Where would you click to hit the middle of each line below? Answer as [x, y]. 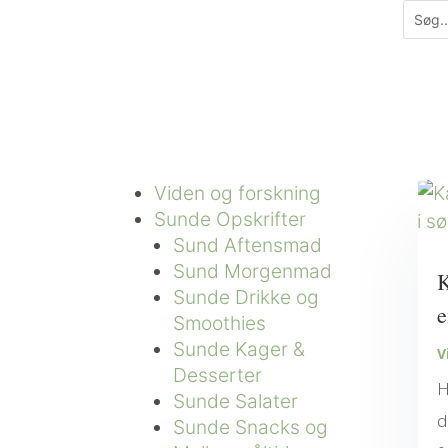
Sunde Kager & [238, 348]
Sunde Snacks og [250, 426]
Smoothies [219, 322]
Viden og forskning [237, 192]
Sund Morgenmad [252, 270]
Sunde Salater [235, 400]
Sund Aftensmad [247, 244]
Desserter [217, 374]
